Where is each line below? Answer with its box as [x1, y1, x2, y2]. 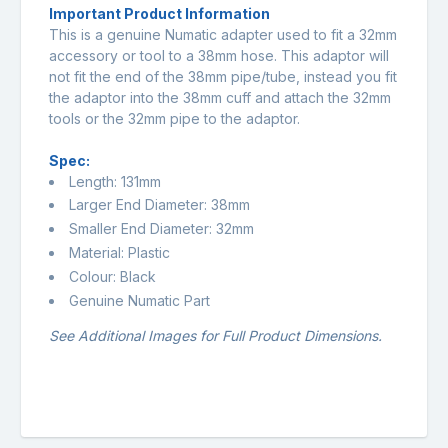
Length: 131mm [69, 172, 161, 190]
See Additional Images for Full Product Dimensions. [49, 326, 382, 344]
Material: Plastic [69, 243, 170, 261]
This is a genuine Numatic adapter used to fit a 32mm [49, 25, 397, 43]
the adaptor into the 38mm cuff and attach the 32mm [49, 88, 391, 106]
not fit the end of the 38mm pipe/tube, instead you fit [49, 67, 397, 85]
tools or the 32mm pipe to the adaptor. [49, 109, 300, 127]
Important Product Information [49, 4, 270, 22]
